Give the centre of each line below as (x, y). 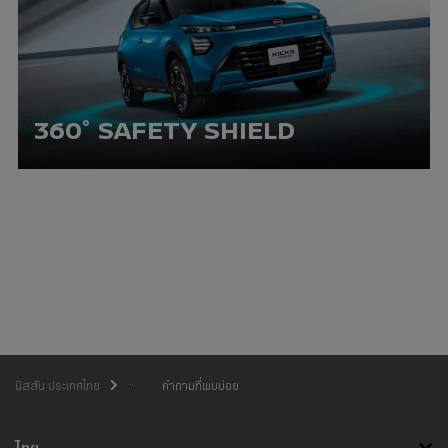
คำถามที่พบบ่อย (200, 385)
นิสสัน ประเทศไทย (59, 386)
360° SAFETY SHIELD (164, 130)
